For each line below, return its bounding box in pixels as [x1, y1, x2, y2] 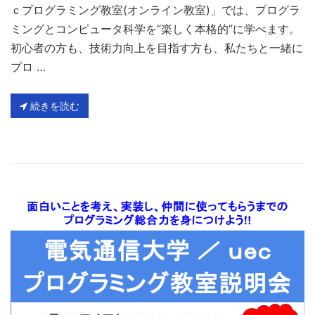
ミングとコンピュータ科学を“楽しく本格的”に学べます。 [11, 21, 300, 36]
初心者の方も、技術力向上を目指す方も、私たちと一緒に [11, 40, 303, 55]
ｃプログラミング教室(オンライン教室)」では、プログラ [11, 2, 300, 17]
